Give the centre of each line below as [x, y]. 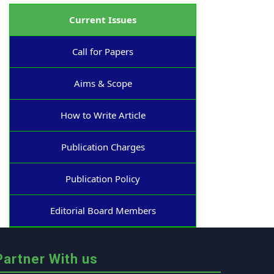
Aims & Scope [103, 83]
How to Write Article [103, 115]
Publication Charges [103, 147]
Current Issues [103, 20]
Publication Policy [103, 179]
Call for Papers [103, 51]
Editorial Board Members [103, 210]
